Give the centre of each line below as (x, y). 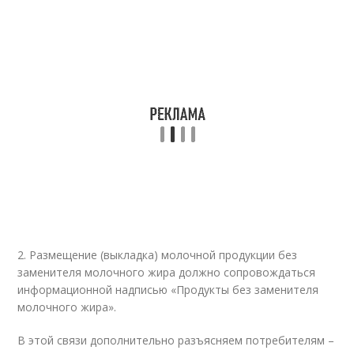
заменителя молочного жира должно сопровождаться (167, 272)
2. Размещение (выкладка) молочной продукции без (158, 255)
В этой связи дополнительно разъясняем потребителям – (176, 340)
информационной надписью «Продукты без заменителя (168, 290)
